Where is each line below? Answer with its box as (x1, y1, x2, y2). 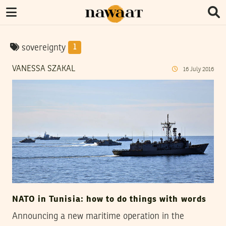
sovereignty (19, 43, 68, 52)
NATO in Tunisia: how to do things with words (12, 195, 206, 204)
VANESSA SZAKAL (12, 65, 75, 73)
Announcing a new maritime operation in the (12, 212, 184, 221)
